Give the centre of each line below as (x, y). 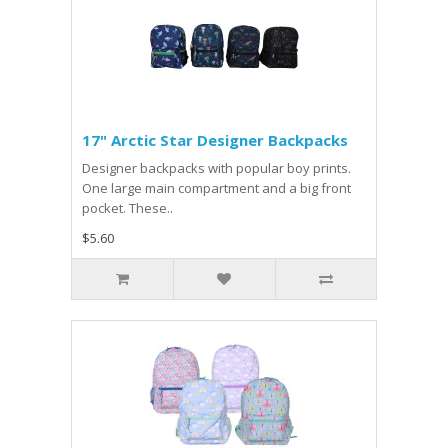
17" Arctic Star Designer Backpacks (215, 140)
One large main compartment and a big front (216, 188)
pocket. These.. (127, 208)
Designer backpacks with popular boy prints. (216, 168)
